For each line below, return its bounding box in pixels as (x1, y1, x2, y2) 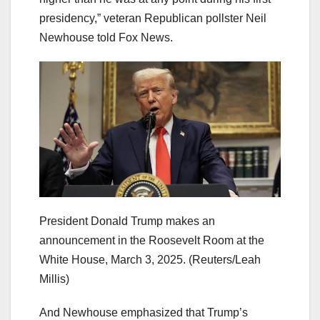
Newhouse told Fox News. (39, 31, 173, 44)
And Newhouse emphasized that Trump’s (39, 306, 248, 319)
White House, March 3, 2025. (39, 253, 186, 266)
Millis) (39, 272, 69, 285)
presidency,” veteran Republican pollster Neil (39, 11, 266, 24)
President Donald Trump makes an (39, 214, 215, 227)
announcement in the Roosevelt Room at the (39, 234, 264, 246)
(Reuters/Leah (189, 253, 261, 266)
